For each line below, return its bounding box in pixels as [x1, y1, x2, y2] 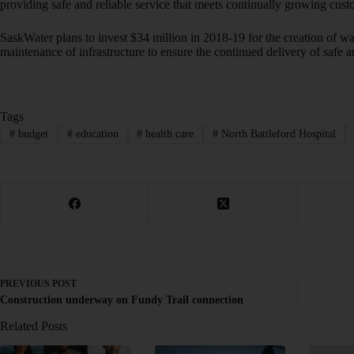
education [72, 127, 119, 140]
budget [14, 127, 48, 140]
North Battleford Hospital [218, 127, 337, 140]
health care [142, 127, 194, 140]
